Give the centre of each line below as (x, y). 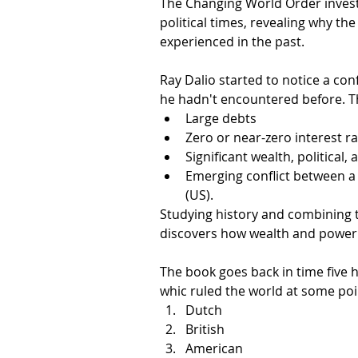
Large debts (221, 118)
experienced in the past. (232, 41)
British (205, 329)
